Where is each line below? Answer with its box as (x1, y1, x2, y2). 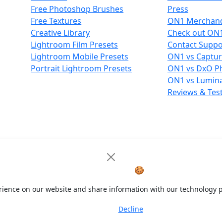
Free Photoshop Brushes (31, 3, 124, 14)
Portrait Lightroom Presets (31, 63, 132, 74)
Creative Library (31, 27, 90, 38)
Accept (83, 205, 106, 214)
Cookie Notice (78, 165, 132, 175)
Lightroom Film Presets (31, 39, 118, 50)
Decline (118, 204, 143, 214)
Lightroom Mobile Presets (31, 51, 129, 62)
